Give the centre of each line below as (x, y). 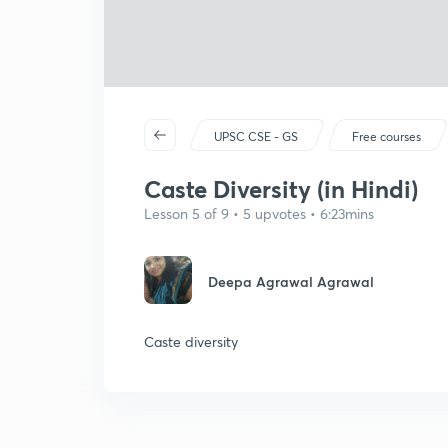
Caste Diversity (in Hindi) (281, 189)
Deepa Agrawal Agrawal (291, 281)
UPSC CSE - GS (256, 136)
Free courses (387, 136)
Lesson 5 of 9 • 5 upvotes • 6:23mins (259, 213)
